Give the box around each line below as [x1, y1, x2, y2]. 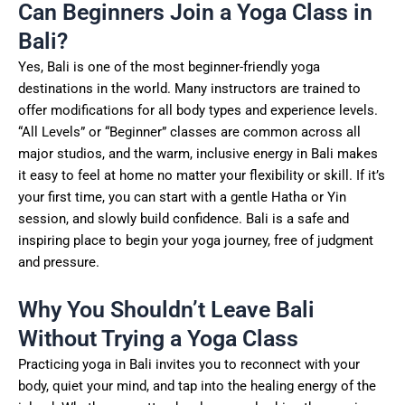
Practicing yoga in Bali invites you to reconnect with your [18, 356, 360, 373]
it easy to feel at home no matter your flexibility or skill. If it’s [18, 166, 385, 184]
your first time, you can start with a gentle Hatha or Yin [18, 188, 346, 205]
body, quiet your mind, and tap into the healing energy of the [18, 378, 376, 395]
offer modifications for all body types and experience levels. [18, 101, 378, 118]
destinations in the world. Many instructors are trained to [18, 80, 361, 97]
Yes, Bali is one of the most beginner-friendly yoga [18, 58, 320, 75]
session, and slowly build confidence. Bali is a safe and [18, 210, 349, 227]
